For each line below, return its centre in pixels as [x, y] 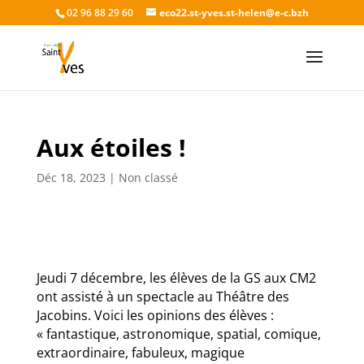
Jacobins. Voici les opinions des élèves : [155, 315]
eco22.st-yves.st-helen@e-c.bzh [234, 13]
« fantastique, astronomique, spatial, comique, [178, 334]
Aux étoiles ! [111, 147]
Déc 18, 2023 [71, 178]
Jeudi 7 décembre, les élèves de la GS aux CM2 [176, 278]
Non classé [148, 178]
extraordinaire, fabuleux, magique [140, 353]
